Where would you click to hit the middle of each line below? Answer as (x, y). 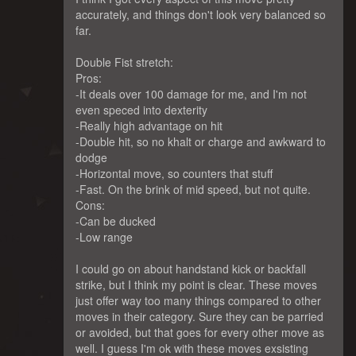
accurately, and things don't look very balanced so (201, 14)
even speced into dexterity (141, 110)
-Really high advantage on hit (149, 126)
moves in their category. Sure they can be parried (199, 316)
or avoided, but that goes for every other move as (200, 332)
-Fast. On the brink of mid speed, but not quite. (193, 189)
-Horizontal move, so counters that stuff (174, 173)
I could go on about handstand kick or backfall (191, 269)
